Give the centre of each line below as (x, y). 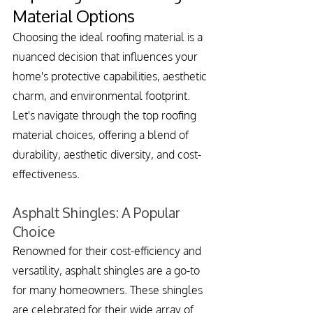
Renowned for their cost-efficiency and (108, 251)
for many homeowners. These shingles (109, 290)
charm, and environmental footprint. (103, 96)
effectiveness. (46, 174)
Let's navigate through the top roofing (106, 116)
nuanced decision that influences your (107, 57)
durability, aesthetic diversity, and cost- (107, 155)
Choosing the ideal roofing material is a (109, 37)
